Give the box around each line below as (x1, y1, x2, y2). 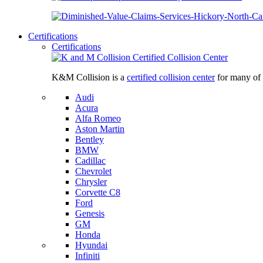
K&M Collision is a (52, 72, 127, 82)
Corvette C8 (75, 187, 120, 197)
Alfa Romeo (75, 113, 121, 123)
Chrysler (75, 177, 107, 187)
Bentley (75, 134, 104, 144)
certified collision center (127, 72, 215, 82)
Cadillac (75, 156, 106, 166)
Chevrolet (75, 166, 112, 176)
